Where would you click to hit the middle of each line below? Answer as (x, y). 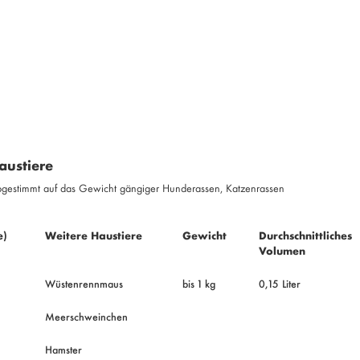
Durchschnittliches (305, 235)
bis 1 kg (198, 283)
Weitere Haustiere (93, 235)
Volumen (282, 250)
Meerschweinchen (86, 316)
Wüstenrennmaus (84, 283)
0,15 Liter (279, 283)
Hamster (63, 349)
